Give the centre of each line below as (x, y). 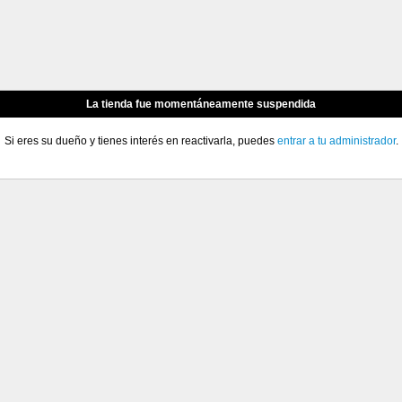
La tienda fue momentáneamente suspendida (201, 104)
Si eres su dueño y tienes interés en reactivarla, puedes (140, 141)
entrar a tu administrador (336, 141)
